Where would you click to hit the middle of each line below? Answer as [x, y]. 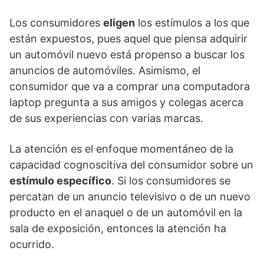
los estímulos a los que [192, 23]
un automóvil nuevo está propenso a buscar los [127, 55]
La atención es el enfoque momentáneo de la [121, 149]
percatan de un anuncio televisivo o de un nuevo [130, 197]
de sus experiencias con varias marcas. [106, 118]
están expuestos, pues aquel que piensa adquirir [128, 39]
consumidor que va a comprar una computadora [130, 86]
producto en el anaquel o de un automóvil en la [126, 212]
